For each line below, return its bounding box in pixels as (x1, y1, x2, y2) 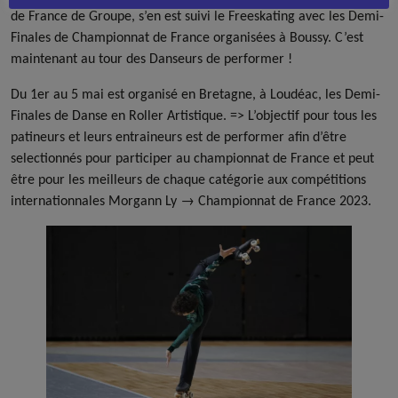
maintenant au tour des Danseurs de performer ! (11, 50, 292, 67)
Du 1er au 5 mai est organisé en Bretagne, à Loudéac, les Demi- (11, 85, 380, 102)
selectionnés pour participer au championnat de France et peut (11, 149, 374, 166)
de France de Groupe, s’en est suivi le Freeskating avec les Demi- (11, 7, 384, 24)
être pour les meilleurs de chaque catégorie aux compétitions (11, 171, 366, 187)
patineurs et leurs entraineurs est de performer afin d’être (11, 128, 346, 145)
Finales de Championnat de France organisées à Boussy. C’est (11, 28, 363, 45)
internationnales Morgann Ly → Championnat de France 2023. (11, 192, 371, 209)
